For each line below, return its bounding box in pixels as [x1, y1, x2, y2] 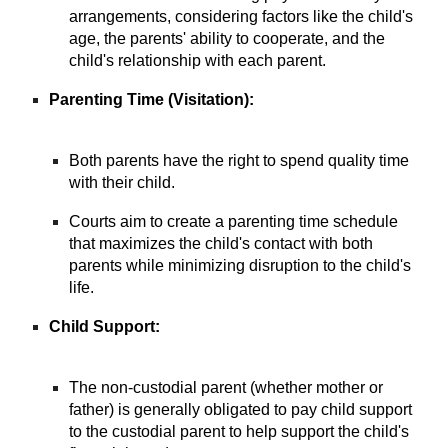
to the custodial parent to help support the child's [69, 423, 410, 440]
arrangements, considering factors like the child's [69, 8, 414, 25]
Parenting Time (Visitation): [49, 91, 255, 108]
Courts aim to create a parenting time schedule [69, 213, 399, 230]
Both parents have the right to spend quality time [69, 152, 410, 169]
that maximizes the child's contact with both [69, 235, 374, 252]
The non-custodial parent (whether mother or [69, 379, 384, 396]
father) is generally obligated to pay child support [69, 401, 413, 418]
